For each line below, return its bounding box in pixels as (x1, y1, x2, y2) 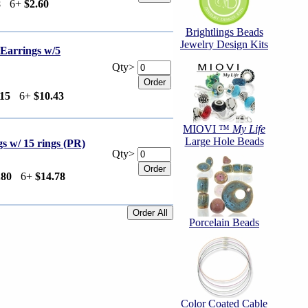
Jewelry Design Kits (180, 38, 268, 50)
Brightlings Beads (185, 26, 263, 38)
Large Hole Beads (184, 135, 264, 147)
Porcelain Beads (189, 217, 259, 228)
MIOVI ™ (183, 123, 232, 135)
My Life (232, 123, 265, 135)
